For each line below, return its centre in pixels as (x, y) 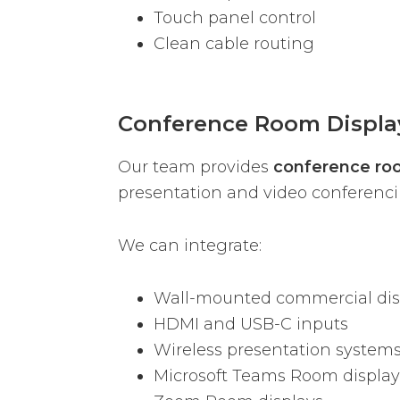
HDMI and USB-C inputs (251, 325)
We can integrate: (190, 246)
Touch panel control (235, 18)
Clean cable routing (234, 44)
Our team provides (196, 167)
